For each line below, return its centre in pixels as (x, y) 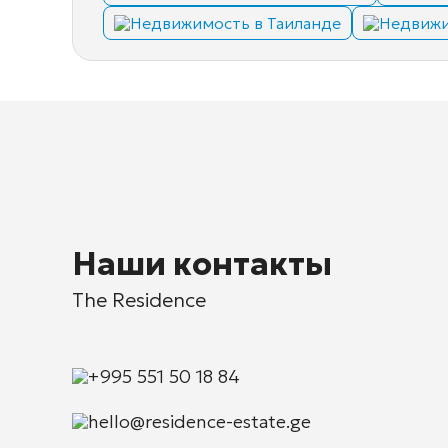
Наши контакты (202, 263)
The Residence (139, 299)
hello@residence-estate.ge (199, 421)
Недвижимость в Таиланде (235, 23)
